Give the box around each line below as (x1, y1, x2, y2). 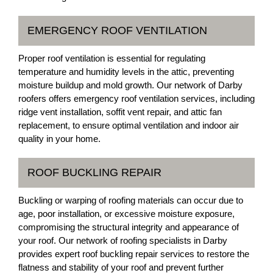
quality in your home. (18, 133, 101, 144)
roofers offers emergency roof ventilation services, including (18, 93, 255, 104)
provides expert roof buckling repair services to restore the (18, 249, 249, 259)
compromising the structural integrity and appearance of (18, 222, 239, 232)
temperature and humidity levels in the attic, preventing (18, 66, 234, 77)
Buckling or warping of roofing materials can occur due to (18, 195, 243, 205)
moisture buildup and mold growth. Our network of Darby (18, 80, 243, 90)
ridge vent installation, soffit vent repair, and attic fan (18, 107, 222, 117)
